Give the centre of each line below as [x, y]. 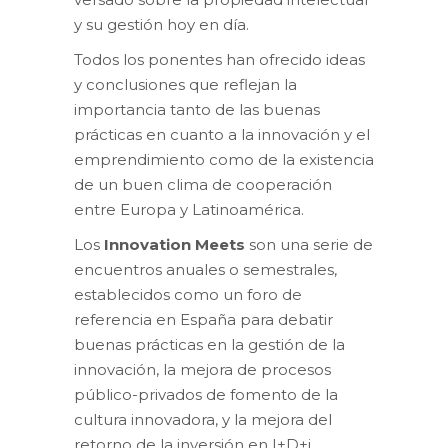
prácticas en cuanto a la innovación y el [222, 134]
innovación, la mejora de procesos [202, 369]
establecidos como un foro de [188, 294]
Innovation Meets [174, 244]
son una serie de [309, 244]
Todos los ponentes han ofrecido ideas [219, 59]
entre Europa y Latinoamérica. [189, 209]
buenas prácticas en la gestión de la [209, 344]
